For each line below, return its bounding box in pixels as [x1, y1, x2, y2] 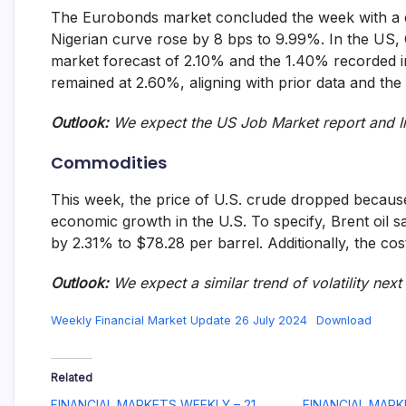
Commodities [51, 151, 167, 174]
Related [51, 371, 92, 384]
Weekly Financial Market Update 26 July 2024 [51, 314, 307, 327]
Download [315, 314, 372, 327]
